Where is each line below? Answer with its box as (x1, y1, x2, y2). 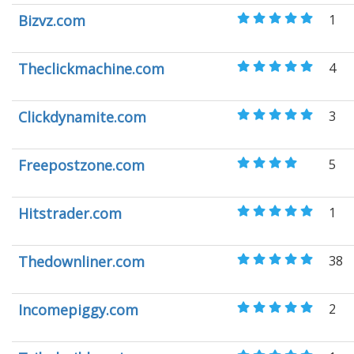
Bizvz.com (18, 11, 85, 30)
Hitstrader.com (18, 204, 122, 223)
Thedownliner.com (18, 252, 145, 271)
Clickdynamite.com (18, 107, 146, 126)
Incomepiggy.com (18, 300, 138, 319)
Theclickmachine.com (18, 59, 164, 78)
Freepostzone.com (18, 156, 145, 175)
